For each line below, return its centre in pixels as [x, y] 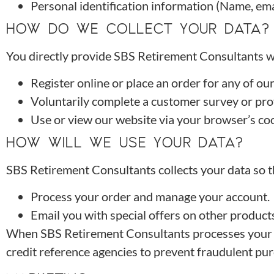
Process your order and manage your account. [150, 197]
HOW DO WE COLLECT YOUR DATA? [138, 28]
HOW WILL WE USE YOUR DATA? [125, 141]
